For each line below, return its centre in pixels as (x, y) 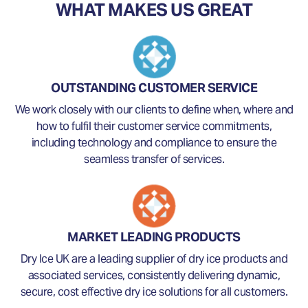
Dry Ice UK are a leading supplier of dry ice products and (154, 258)
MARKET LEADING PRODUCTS (154, 236)
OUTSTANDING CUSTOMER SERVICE (154, 87)
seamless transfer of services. (154, 159)
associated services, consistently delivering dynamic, (154, 275)
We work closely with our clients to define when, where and (154, 109)
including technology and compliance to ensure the (154, 142)
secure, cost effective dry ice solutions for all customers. (154, 291)
